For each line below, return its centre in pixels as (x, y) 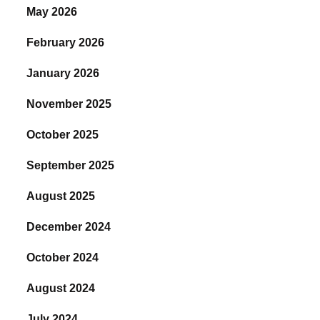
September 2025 (71, 166)
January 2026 (63, 74)
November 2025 (69, 104)
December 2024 (69, 227)
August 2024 (61, 289)
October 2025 (63, 135)
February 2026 (66, 43)
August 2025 (61, 196)
